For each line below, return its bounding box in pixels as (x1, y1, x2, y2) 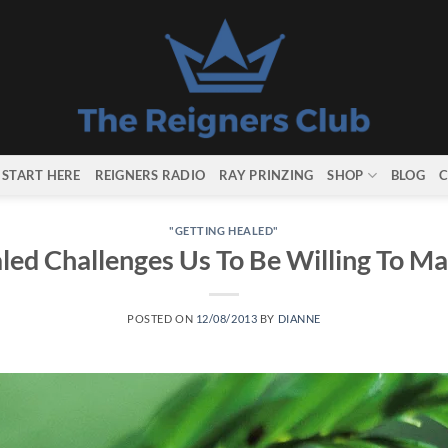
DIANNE (277, 311, 321, 325)
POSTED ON (127, 311, 196, 325)
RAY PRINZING (219, 167, 314, 183)
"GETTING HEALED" (169, 224, 279, 237)
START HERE (2, 167, 81, 183)
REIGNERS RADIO (94, 167, 206, 183)
